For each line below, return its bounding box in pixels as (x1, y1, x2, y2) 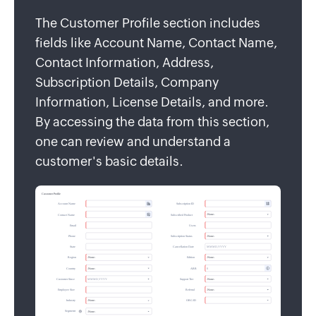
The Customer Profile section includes (35, 15, 260, 30)
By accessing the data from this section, (35, 114, 269, 129)
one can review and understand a (35, 133, 231, 149)
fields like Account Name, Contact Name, (35, 35, 277, 50)
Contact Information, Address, (35, 54, 214, 70)
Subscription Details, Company (35, 74, 219, 90)
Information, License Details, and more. (35, 94, 269, 109)
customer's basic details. (35, 153, 183, 169)
